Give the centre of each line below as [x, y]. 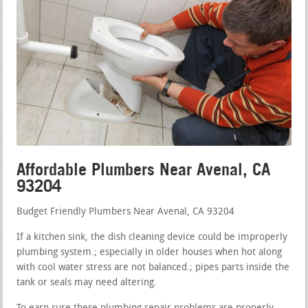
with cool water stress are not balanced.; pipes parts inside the [153, 267]
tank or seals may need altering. [87, 283]
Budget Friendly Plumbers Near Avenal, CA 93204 [126, 212]
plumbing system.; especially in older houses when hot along [150, 252]
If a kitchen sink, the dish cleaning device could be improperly [152, 237]
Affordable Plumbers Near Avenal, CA [144, 169]
